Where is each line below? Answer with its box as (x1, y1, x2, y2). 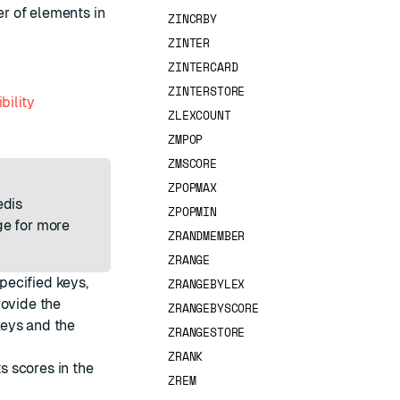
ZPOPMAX (168, 179, 217, 196)
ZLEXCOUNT (168, 106, 231, 124)
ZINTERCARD (168, 58, 238, 76)
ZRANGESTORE (168, 323, 246, 341)
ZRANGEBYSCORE (168, 299, 259, 317)
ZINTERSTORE (168, 82, 246, 100)
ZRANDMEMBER (168, 227, 246, 245)
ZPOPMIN (168, 203, 217, 221)
